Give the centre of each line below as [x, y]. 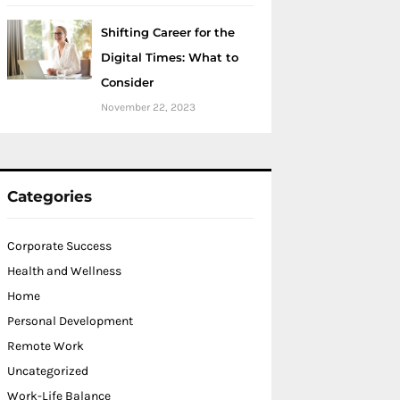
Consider [127, 82]
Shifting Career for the [168, 32]
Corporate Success [59, 246]
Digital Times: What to [170, 57]
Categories [50, 196]
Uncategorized [48, 371]
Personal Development [70, 321]
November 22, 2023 [148, 107]
